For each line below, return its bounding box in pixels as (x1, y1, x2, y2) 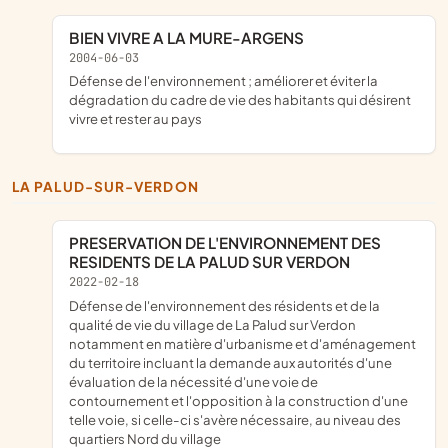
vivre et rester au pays (69, 110, 202, 128)
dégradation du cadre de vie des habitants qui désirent (69, 91, 411, 109)
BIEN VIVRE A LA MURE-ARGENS (80, 27, 304, 47)
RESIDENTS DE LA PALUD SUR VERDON (69, 251, 350, 271)
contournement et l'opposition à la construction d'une (69, 391, 408, 409)
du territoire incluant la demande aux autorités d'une (69, 353, 392, 371)
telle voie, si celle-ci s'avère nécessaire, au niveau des (69, 410, 401, 428)
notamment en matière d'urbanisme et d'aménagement (69, 334, 416, 352)
